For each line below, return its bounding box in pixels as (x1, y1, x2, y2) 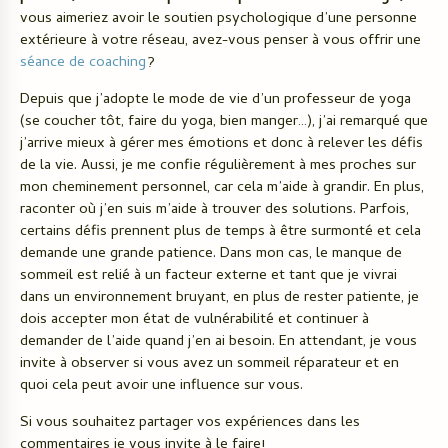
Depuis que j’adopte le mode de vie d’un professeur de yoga (20, 87, 411, 112)
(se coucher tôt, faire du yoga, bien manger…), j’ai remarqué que (20, 109, 428, 134)
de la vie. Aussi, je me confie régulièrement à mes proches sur (20, 153, 416, 178)
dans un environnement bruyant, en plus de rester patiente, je (20, 285, 419, 310)
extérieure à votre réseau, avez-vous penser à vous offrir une (20, 28, 421, 53)
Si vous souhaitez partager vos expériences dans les (20, 410, 360, 435)
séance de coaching (20, 50, 146, 75)
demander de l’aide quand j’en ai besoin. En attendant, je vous (20, 329, 417, 354)
